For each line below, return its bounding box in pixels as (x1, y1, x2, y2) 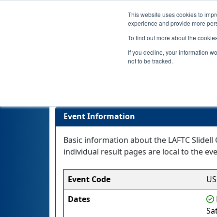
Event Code (68, 174, 110, 185)
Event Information (63, 111, 135, 122)
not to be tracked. (128, 57, 173, 65)
